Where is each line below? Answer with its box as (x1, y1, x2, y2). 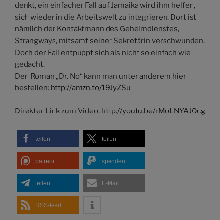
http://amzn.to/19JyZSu (51, 83, 131, 93)
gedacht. (15, 60, 45, 69)
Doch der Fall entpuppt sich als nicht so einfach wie (15, 48, 191, 57)
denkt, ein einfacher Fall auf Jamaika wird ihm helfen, (15, 1, 195, 10)
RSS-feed (35, 202, 61, 209)
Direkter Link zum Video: (15, 106, 101, 115)
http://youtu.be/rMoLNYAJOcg (101, 106, 205, 115)
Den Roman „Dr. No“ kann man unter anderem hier (15, 72, 186, 81)
